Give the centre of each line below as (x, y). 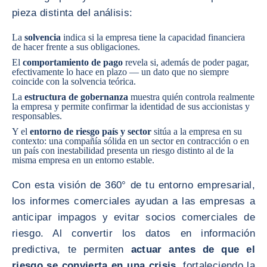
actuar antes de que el (193, 249)
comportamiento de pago (73, 62)
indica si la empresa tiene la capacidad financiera (153, 37)
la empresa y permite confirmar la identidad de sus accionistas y (131, 106)
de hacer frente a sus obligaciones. (76, 47)
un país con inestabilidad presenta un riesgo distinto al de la (123, 150)
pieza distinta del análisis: (72, 13)
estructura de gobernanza (76, 97)
